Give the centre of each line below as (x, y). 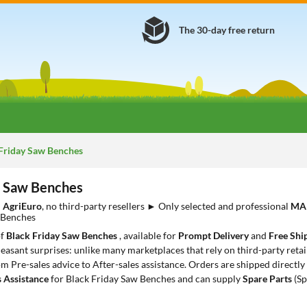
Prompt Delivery (213, 235)
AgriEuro (22, 206)
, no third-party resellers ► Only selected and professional (166, 206)
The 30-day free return (227, 30)
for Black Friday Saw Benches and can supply (146, 279)
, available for (149, 235)
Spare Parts (267, 279)
